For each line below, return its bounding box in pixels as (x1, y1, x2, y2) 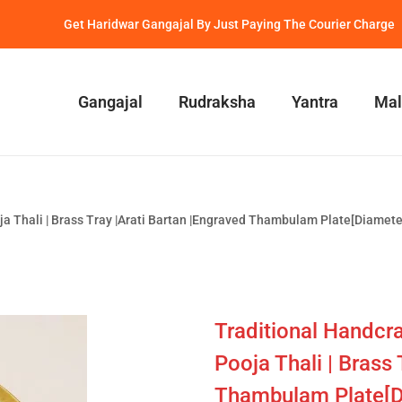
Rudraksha (179, 92, 256, 111)
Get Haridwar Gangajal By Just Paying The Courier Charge (63, 17, 395, 31)
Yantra (292, 92, 338, 111)
